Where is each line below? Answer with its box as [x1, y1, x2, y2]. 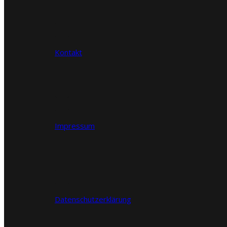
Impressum [55, 121, 95, 131]
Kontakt [55, 47, 82, 58]
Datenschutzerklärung [55, 194, 131, 205]
